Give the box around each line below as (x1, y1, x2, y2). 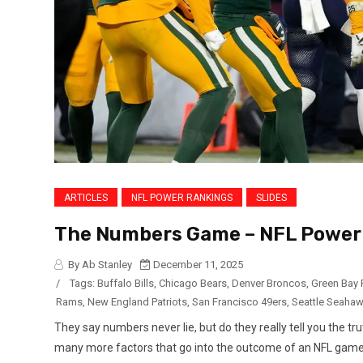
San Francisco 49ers (192, 296, 287, 309)
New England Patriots (88, 296, 187, 309)
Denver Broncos (232, 277, 306, 290)
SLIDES (256, 192, 287, 204)
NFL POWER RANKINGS (131, 192, 233, 204)
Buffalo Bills (97, 277, 154, 290)
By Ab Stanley (66, 258, 132, 271)
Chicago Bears (159, 277, 227, 290)
